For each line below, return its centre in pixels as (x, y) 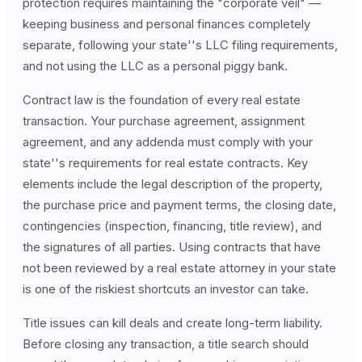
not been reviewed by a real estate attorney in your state (179, 268)
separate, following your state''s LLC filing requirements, (180, 45)
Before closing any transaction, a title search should (166, 344)
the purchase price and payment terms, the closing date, (179, 205)
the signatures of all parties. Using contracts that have (172, 247)
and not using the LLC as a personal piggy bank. (155, 66)
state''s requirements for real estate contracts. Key (165, 163)
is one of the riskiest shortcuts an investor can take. (166, 289)
